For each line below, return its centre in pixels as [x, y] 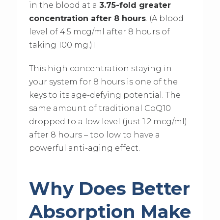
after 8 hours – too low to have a [94, 135]
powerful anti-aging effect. [84, 148]
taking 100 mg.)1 [62, 45]
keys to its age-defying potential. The [105, 95]
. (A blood [165, 19]
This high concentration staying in [100, 69]
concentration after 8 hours [87, 19]
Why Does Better [109, 188]
